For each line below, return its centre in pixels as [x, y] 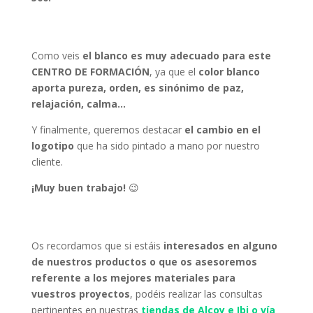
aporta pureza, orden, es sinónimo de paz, [137, 88]
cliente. [47, 162]
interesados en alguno [219, 246]
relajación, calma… [78, 104]
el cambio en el [221, 130]
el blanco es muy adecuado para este [176, 56]
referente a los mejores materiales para [133, 278]
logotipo [52, 146]
